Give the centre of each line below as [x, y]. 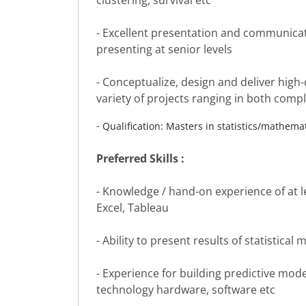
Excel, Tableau [132, 208]
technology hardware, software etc [185, 290]
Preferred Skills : [140, 159]
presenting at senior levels [164, 50]
